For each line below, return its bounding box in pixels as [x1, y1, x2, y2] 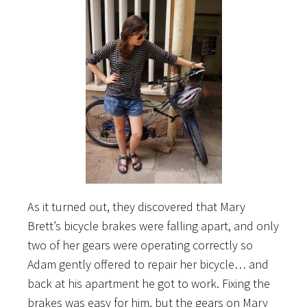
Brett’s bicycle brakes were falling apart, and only [27, 217, 279, 234]
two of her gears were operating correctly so [27, 236, 253, 253]
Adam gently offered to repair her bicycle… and [27, 256, 269, 272]
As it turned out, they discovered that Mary [27, 198, 245, 214]
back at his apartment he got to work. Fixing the [27, 275, 270, 291]
